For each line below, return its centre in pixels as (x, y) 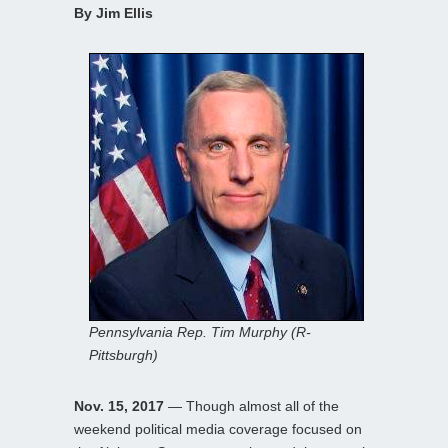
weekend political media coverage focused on (218, 428)
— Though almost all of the (251, 405)
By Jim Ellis (113, 12)
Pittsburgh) (123, 354)
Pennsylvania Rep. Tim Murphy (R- (200, 331)
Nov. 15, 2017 (119, 405)
